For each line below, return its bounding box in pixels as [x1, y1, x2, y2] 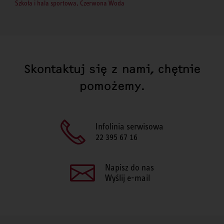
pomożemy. [79, 78, 145, 93]
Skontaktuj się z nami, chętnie [23, 61, 200, 76]
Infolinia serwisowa [95, 121, 163, 131]
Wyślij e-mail [105, 172, 150, 183]
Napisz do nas [105, 162, 154, 172]
